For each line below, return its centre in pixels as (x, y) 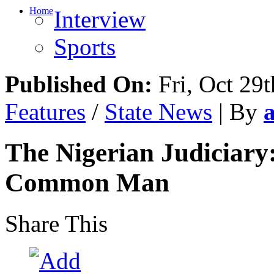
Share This (56, 223)
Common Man (87, 182)
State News (158, 112)
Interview (100, 19)
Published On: (79, 84)
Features (45, 112)
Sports (85, 47)
